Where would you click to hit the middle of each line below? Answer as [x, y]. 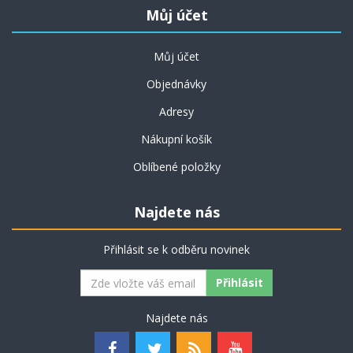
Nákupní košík [176, 139]
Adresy [176, 111]
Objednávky [176, 84]
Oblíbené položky [176, 167]
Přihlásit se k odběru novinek [176, 249]
